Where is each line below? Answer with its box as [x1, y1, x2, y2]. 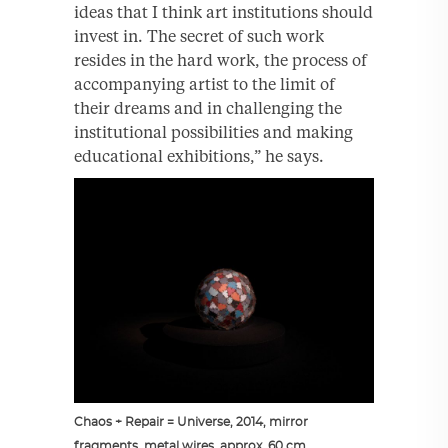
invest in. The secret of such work [74, 25, 324, 46]
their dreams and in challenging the [74, 97, 342, 118]
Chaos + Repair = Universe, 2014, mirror [74, 415, 308, 428]
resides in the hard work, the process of [74, 49, 367, 70]
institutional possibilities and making [74, 121, 353, 142]
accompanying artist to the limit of [74, 73, 335, 94]
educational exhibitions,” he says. [74, 145, 324, 166]
